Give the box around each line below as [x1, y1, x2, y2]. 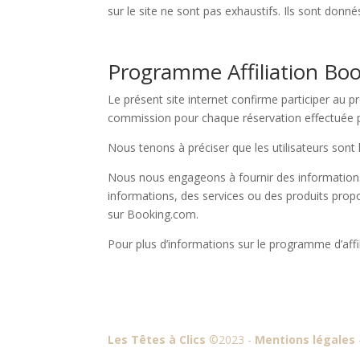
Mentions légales [255, 331, 356, 347]
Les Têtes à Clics [108, 331, 207, 347]
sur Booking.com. [108, 207, 199, 223]
